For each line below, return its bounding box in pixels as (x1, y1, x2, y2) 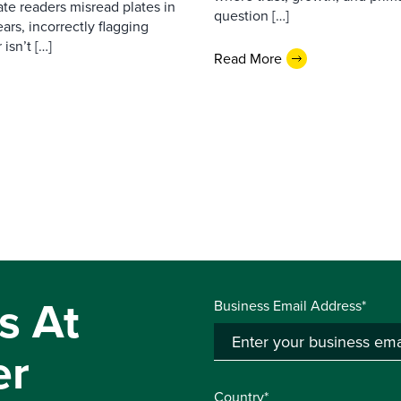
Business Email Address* (214, 295, 366, 316)
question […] (214, 5, 289, 26)
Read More (214, 47, 282, 69)
